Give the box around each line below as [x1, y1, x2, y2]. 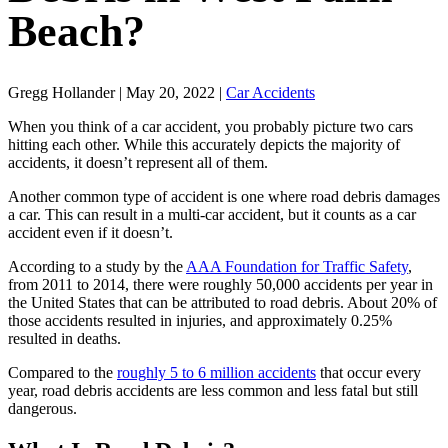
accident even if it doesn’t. [8, 223, 173, 241]
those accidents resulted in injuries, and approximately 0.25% [8, 311, 392, 329]
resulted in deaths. [8, 329, 125, 347]
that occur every [316, 363, 421, 381]
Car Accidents [226, 83, 315, 101]
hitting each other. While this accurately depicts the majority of [8, 135, 400, 153]
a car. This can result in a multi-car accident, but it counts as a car [8, 205, 416, 223]
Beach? [8, 7, 145, 57]
